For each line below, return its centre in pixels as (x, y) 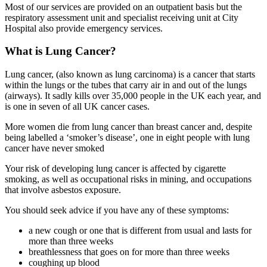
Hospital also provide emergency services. (84, 28)
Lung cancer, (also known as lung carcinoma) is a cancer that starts (130, 74)
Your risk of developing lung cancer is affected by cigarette (115, 168)
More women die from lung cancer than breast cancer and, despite (128, 126)
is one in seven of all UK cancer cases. (77, 106)
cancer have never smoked (55, 148)
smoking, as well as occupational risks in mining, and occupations (128, 179)
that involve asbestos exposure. (63, 190)
